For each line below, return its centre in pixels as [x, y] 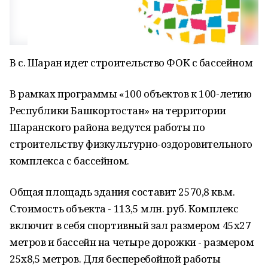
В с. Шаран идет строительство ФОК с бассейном [131, 63]
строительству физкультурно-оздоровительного [131, 144]
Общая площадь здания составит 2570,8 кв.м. [122, 192]
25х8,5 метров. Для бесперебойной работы [115, 259]
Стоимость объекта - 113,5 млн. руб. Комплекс [124, 208]
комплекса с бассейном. [69, 161]
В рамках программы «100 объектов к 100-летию [131, 94]
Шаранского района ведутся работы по [107, 127]
